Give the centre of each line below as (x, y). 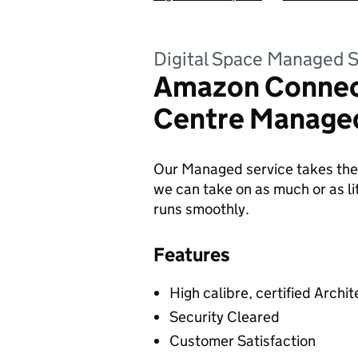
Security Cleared (225, 317)
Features (192, 255)
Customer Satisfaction (243, 341)
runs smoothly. (201, 209)
